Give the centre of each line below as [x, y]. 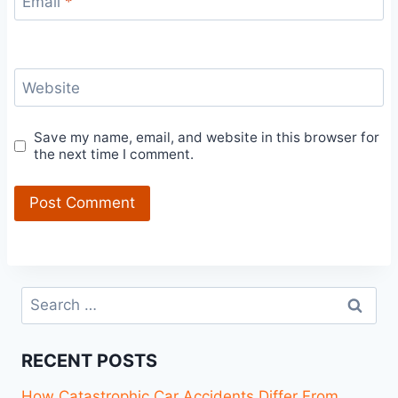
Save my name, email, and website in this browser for [207, 138]
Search [45, 297]
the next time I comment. [114, 155]
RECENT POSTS [89, 360]
